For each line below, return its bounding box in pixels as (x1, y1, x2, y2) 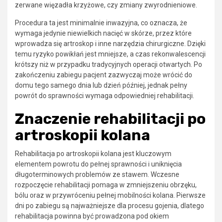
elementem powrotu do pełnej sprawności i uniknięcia (15, 160, 182, 168)
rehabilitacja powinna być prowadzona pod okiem (15, 212, 169, 220)
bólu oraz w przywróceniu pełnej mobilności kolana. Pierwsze (15, 191, 206, 199)
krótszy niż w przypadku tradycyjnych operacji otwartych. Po (15, 60, 202, 68)
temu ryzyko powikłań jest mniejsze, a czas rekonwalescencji (15, 50, 206, 58)
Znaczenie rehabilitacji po (15, 110, 206, 128)
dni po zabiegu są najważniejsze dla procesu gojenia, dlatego (15, 201, 204, 210)
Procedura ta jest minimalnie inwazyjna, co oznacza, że (15, 18, 187, 27)
